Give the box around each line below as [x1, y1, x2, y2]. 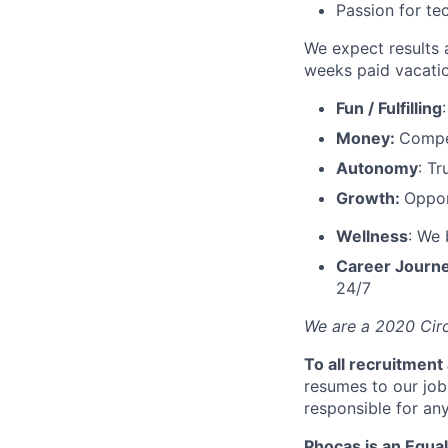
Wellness [336, 225, 408, 246]
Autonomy [336, 157, 418, 178]
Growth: [336, 187, 404, 208]
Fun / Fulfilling [336, 97, 442, 118]
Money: [336, 127, 399, 148]
